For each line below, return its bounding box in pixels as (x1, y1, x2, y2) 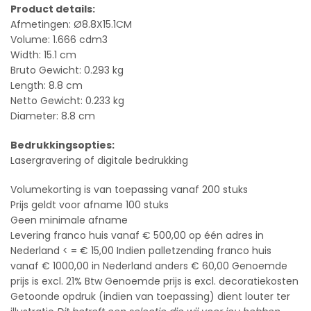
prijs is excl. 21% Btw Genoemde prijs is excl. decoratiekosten (10, 274, 299, 289)
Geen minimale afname (10, 213, 128, 228)
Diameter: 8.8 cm (10, 109, 95, 124)
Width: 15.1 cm (10, 48, 76, 62)
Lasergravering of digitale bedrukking (10, 153, 188, 168)
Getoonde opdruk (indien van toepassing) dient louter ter (10, 289, 290, 304)
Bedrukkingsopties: (10, 138, 115, 153)
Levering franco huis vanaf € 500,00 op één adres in (10, 228, 264, 243)
